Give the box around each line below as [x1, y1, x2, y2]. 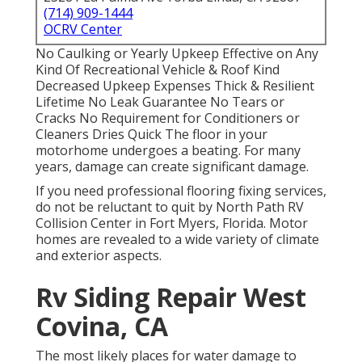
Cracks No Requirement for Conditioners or [36, 109, 300, 128]
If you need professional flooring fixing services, [36, 182, 326, 200]
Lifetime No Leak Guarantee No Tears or [36, 93, 284, 112]
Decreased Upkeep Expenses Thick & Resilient [36, 77, 314, 95]
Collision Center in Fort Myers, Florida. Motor [36, 214, 308, 233]
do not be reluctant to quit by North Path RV [36, 198, 304, 217]
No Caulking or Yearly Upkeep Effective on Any [36, 44, 318, 63]
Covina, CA [36, 309, 168, 344]
